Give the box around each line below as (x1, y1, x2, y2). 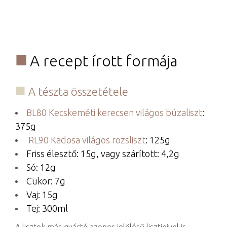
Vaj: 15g (26, 189, 58, 200)
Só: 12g (26, 162, 56, 172)
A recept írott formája (30, 52, 177, 70)
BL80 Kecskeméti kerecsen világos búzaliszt (26, 107, 202, 118)
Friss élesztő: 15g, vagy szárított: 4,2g (26, 148, 179, 159)
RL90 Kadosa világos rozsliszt (26, 134, 145, 145)
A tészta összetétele (28, 85, 128, 98)
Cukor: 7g (26, 175, 65, 186)
